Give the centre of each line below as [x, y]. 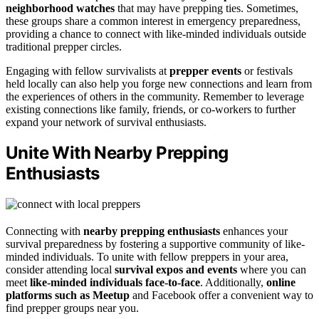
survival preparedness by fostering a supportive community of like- [155, 244]
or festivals [267, 70]
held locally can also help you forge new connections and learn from [159, 83]
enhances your [254, 231]
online [281, 283]
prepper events [205, 70]
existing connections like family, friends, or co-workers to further [151, 109]
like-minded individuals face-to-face [115, 283]
